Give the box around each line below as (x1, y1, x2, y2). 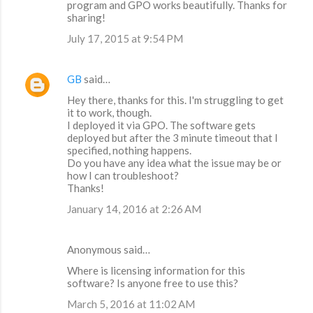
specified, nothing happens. (67, 144, 191, 157)
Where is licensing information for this (67, 264, 245, 277)
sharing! (67, 11, 105, 24)
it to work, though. (67, 106, 152, 119)
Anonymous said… (67, 243, 150, 256)
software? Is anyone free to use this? (67, 277, 238, 290)
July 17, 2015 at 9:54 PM (67, 32, 183, 45)
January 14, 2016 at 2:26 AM (67, 203, 201, 216)
